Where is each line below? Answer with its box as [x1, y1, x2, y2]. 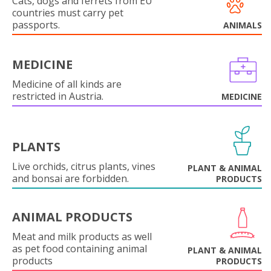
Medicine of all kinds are [12, 77, 122, 91]
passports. [12, 18, 60, 31]
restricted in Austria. [12, 90, 103, 103]
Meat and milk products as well [12, 230, 152, 243]
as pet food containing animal [12, 242, 147, 255]
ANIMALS [223, 19, 262, 31]
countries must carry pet [12, 6, 123, 19]
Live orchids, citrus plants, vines [12, 160, 155, 173]
